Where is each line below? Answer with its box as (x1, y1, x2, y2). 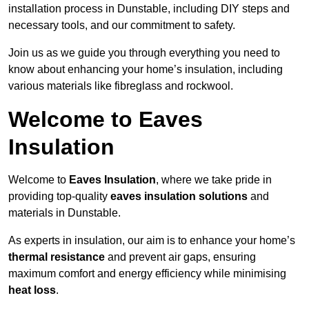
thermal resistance (8, 251, 105, 263)
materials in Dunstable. (8, 207, 121, 219)
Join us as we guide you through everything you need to (8, 47, 280, 59)
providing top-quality (8, 190, 110, 203)
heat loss (8, 284, 56, 297)
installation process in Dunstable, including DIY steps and (8, 3, 290, 15)
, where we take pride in (156, 174, 272, 186)
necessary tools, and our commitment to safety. (8, 19, 235, 32)
